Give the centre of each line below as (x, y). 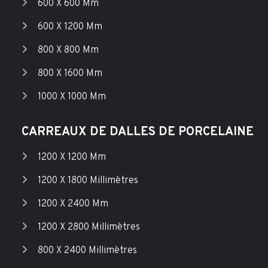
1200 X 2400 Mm (73, 204)
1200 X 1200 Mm (71, 157)
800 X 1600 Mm (70, 73)
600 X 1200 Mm (70, 27)
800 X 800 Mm (68, 50)
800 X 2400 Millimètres (87, 250)
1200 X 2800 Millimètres (89, 227)
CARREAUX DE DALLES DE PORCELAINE (137, 132)
